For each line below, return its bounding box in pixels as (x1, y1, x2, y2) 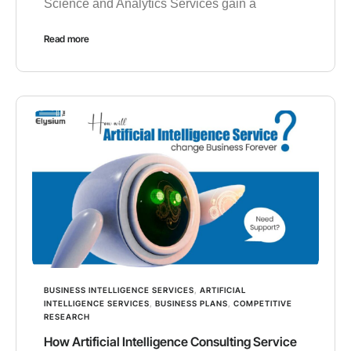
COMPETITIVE (233, 299, 292, 309)
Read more (44, 32, 89, 45)
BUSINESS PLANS (155, 299, 228, 309)
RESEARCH (44, 312, 90, 322)
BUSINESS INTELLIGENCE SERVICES (44, 285, 194, 295)
